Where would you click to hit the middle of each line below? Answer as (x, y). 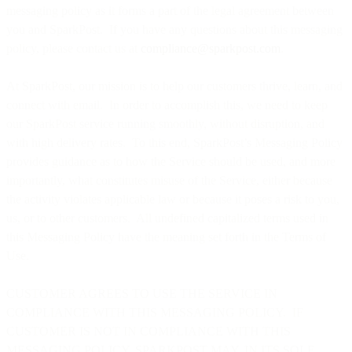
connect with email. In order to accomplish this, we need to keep (167, 104)
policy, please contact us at (73, 48)
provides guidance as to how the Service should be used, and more (171, 161)
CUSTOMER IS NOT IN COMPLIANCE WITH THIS (148, 331)
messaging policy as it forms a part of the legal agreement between (170, 10)
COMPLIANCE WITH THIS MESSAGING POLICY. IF (155, 312)
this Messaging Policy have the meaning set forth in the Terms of (166, 236)
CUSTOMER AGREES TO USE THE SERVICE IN (142, 293)
